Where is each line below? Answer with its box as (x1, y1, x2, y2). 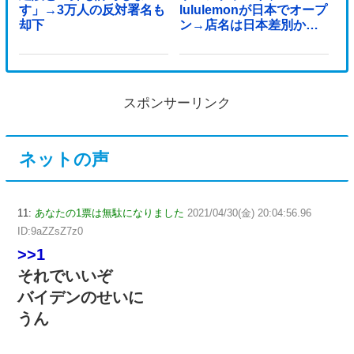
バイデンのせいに (17, 288, 144, 306)
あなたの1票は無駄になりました (35, 206, 184, 219)
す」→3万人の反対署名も (18, 2, 165, 17)
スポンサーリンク (123, 96, 231, 111)
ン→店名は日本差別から (179, 17, 318, 32)
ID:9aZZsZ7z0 (17, 224, 83, 237)
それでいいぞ (17, 266, 112, 284)
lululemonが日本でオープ (179, 2, 327, 17)
